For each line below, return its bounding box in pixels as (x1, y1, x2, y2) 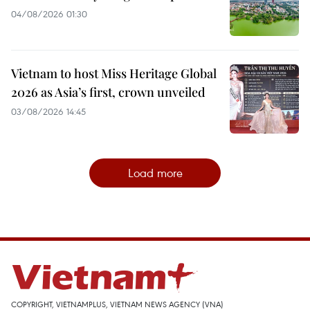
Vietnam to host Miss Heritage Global (11, 65, 217, 82)
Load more (127, 165, 183, 181)
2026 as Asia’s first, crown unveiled (11, 84, 206, 101)
